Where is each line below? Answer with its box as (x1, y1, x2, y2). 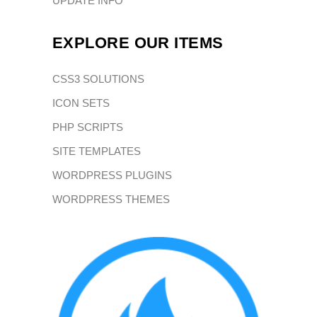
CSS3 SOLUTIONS (52, 72, 144, 85)
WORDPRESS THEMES (52, 192, 170, 205)
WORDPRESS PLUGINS (52, 168, 172, 181)
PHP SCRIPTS (52, 120, 123, 133)
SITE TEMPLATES (52, 144, 141, 157)
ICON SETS (52, 96, 110, 109)
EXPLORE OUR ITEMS (52, 33, 224, 52)
